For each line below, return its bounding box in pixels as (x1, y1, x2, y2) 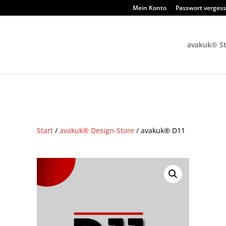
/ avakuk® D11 (134, 126, 186, 135)
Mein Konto (133, 4, 166, 12)
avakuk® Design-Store (60, 126, 135, 135)
